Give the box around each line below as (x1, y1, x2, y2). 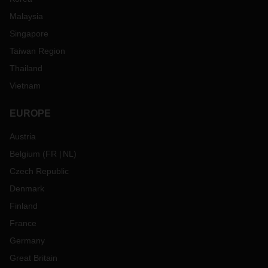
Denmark (10, 184, 44, 193)
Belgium (10, 149, 40, 159)
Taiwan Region (10, 46, 65, 56)
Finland (10, 201, 38, 211)
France (10, 218, 36, 228)
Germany (10, 236, 45, 245)
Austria (10, 132, 36, 141)
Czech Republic (10, 166, 69, 176)
